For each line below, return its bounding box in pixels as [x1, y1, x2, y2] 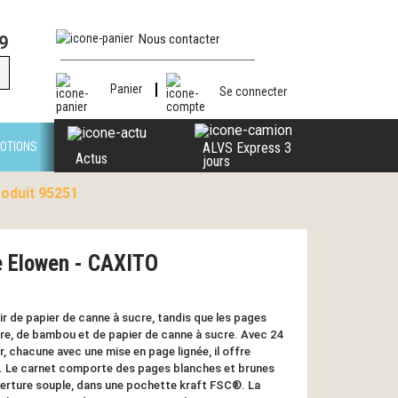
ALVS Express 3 [202, 139, 291, 156]
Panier [109, 82, 142, 97]
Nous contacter [139, 31, 219, 47]
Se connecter [219, 84, 288, 99]
